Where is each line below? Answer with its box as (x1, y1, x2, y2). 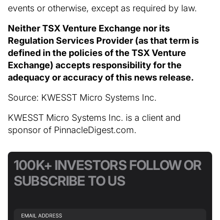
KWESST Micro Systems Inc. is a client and (8, 112, 181, 123)
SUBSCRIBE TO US (14, 173, 125, 189)
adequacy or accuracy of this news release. (8, 72, 194, 82)
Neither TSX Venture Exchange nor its (8, 23, 170, 33)
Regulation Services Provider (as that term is (8, 35, 199, 46)
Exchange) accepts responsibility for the (8, 59, 182, 70)
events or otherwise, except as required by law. (8, 2, 197, 13)
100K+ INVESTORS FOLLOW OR (14, 157, 202, 173)
